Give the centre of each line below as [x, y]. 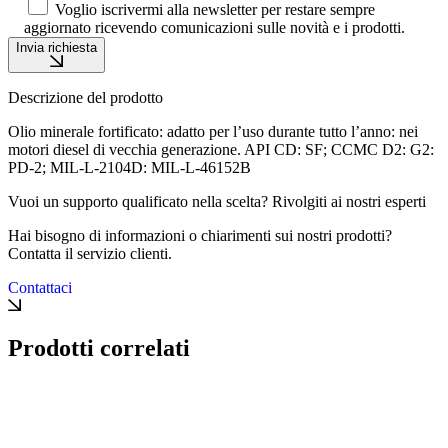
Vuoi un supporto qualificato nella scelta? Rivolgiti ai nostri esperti [217, 202]
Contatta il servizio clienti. [90, 254]
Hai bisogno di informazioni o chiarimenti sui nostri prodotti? [200, 236]
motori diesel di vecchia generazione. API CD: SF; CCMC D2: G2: [221, 150]
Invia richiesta [56, 47]
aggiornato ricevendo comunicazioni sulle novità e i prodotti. [214, 27]
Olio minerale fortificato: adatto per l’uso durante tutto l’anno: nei [213, 132]
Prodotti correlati [99, 348]
